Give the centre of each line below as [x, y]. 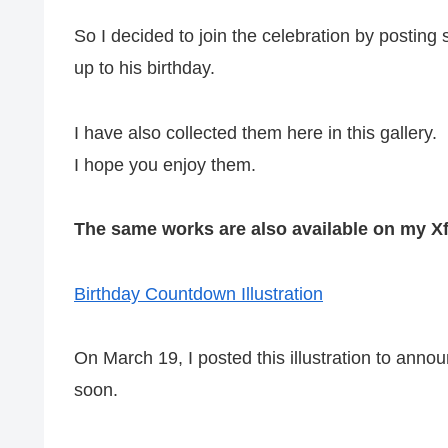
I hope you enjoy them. [165, 164]
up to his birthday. [144, 68]
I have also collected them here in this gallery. [255, 132]
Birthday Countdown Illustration [198, 293]
